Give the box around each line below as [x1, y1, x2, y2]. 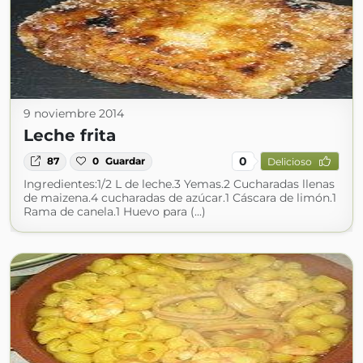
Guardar [105, 155, 146, 168]
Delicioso [267, 155, 312, 168]
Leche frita [23, 126, 116, 146]
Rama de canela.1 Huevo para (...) [23, 204, 206, 220]
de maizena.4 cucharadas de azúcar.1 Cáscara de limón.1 [23, 190, 336, 206]
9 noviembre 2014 [23, 106, 124, 122]
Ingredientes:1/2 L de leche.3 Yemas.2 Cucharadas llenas [23, 177, 335, 192]
